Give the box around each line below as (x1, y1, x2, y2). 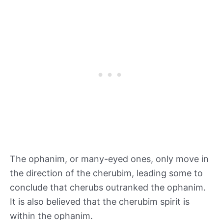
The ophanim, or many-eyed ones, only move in (10, 154, 209, 165)
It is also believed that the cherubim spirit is (10, 196, 190, 207)
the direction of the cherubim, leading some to (10, 168, 203, 179)
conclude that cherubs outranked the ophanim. (10, 182, 206, 193)
